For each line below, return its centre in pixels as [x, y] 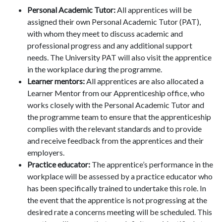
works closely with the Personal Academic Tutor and [116, 105]
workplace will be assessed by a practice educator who [120, 176]
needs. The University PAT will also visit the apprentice [119, 57]
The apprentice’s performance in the [152, 165]
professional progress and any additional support [110, 46]
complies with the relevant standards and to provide [114, 129]
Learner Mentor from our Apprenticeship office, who [116, 93]
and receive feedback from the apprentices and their [115, 141]
